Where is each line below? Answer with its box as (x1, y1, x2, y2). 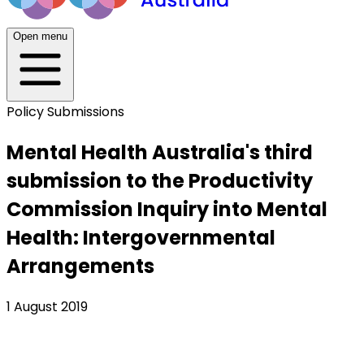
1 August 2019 (6, 297, 88, 316)
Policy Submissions (6, 102, 124, 121)
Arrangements (6, 252, 154, 279)
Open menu (13, 30, 67, 42)
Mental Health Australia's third (6, 138, 313, 166)
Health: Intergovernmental (6, 223, 275, 251)
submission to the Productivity (6, 167, 313, 194)
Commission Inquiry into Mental (6, 195, 327, 223)
